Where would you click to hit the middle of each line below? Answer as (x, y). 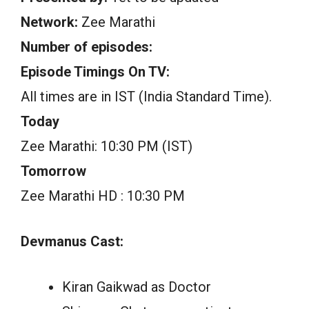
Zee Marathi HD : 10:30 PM (103, 196)
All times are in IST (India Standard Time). (146, 97)
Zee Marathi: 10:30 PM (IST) (107, 147)
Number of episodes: (87, 47)
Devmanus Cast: (72, 242)
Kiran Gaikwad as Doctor (137, 287)
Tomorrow (53, 171)
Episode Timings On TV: (95, 72)
